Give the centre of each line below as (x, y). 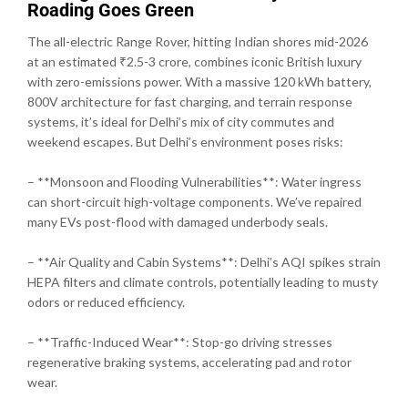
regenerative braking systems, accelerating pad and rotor (189, 362)
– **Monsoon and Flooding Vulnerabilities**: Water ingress (194, 181)
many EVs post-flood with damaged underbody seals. (178, 221)
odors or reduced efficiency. (106, 301)
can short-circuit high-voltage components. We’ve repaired (194, 201)
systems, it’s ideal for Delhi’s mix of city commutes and (181, 121)
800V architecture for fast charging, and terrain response (190, 101)
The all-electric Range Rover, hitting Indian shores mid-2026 (198, 41)
